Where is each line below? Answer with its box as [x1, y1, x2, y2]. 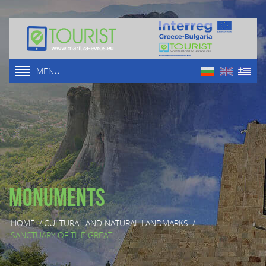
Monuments [9, 183, 105, 211]
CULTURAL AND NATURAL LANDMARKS [44, 217, 188, 229]
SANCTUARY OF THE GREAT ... [11, 229, 120, 241]
